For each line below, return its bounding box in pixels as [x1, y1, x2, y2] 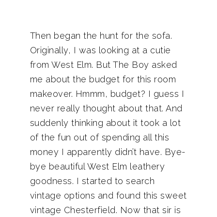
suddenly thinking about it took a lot [30, 118, 181, 128]
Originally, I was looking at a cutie [30, 45, 171, 55]
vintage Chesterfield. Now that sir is [30, 205, 181, 215]
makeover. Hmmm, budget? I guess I [30, 89, 184, 99]
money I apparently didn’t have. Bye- [30, 147, 186, 157]
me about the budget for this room [30, 74, 176, 84]
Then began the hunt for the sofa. [30, 31, 172, 41]
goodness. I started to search [30, 176, 155, 186]
